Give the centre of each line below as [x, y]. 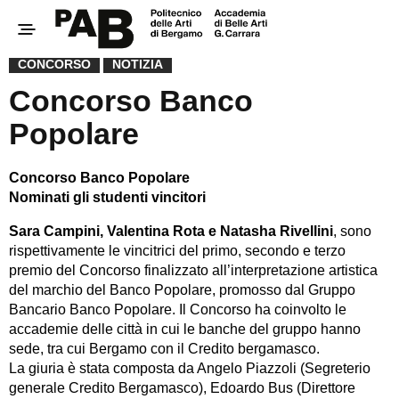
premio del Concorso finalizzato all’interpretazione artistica [193, 270]
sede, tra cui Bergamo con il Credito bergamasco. [164, 349]
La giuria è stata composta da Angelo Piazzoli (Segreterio [190, 368]
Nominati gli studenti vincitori [107, 197]
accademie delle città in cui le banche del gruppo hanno [185, 329]
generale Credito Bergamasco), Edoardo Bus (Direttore [182, 388]
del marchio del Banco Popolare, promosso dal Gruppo [182, 290]
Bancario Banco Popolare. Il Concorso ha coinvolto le [178, 309]
